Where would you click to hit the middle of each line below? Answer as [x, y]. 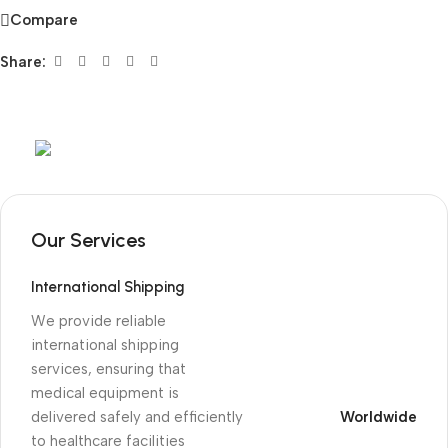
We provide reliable [98, 320]
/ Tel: [216, 116]
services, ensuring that [108, 368]
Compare [44, 20]
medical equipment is [105, 392]
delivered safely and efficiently [137, 416]
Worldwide [378, 416]
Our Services [88, 239]
